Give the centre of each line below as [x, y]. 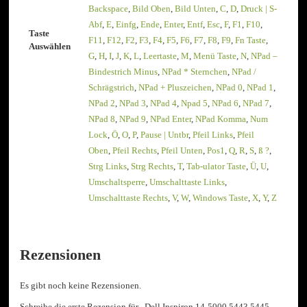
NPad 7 [256, 103]
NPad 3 [133, 103]
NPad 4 [164, 103]
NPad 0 [230, 88]
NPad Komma [221, 119]
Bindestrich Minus [123, 72]
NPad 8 [102, 119]
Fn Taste [251, 40]
